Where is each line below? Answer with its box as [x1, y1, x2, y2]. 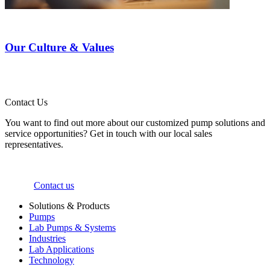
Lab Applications [29, 243, 94, 254]
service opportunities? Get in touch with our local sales [5, 128, 212, 139]
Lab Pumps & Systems [29, 222, 116, 233]
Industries [29, 233, 66, 243]
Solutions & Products [29, 200, 110, 211]
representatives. [5, 139, 63, 149]
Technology [29, 254, 74, 265]
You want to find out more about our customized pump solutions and [5, 117, 265, 128]
